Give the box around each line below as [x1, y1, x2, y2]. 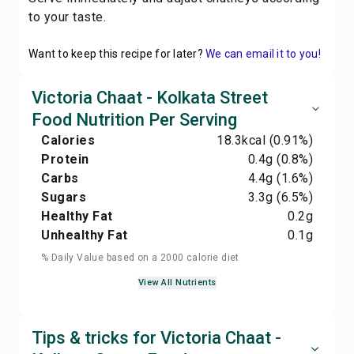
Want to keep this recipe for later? [28, 47, 203, 60]
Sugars [41, 190, 86, 205]
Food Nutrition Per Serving [32, 110, 237, 130]
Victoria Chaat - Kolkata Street [32, 88, 268, 107]
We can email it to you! [205, 47, 321, 60]
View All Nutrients [137, 277, 217, 288]
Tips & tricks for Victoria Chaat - [32, 328, 281, 348]
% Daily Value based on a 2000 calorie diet [41, 252, 239, 263]
